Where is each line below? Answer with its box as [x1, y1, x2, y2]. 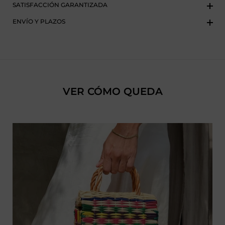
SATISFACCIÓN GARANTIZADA [13, 1, 107, 9]
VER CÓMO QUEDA [62, 85, 163, 98]
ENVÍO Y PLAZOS [13, 18, 65, 26]
